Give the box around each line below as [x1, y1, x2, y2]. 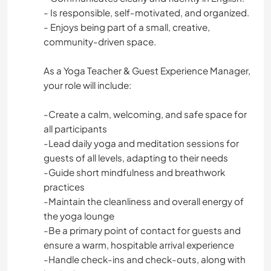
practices [44, 181, 85, 193]
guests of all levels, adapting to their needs [44, 152, 228, 164]
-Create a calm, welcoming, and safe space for [44, 108, 247, 120]
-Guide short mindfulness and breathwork [44, 166, 225, 178]
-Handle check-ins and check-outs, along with [44, 253, 246, 266]
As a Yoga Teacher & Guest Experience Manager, [44, 65, 250, 77]
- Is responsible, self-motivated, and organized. [44, 7, 249, 19]
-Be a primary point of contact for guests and [44, 224, 241, 237]
